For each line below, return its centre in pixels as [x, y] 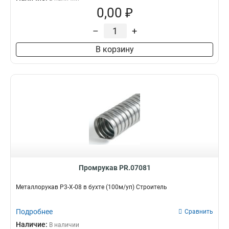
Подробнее [34, 212]
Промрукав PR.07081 [114, 168]
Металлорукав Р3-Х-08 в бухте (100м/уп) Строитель [91, 187]
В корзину [114, 49]
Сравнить [199, 212]
